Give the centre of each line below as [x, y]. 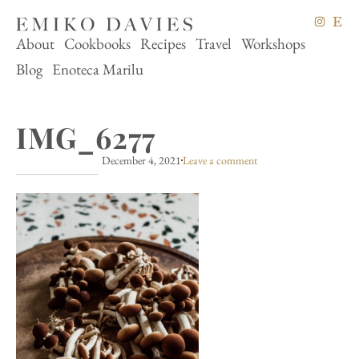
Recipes [163, 43]
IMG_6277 [86, 137]
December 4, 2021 [141, 160]
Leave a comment [220, 160]
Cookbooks [97, 43]
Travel [214, 43]
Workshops [273, 43]
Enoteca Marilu [98, 69]
